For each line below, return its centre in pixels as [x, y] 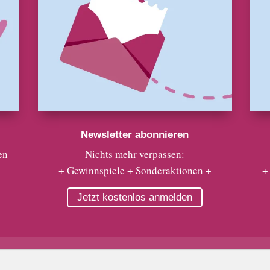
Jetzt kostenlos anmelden [135, 197]
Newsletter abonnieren [135, 134]
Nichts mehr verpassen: [135, 154]
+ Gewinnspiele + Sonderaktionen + [135, 170]
